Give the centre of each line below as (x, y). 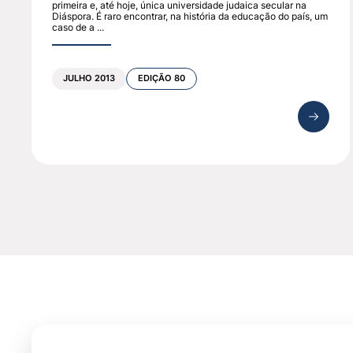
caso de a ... (78, 28)
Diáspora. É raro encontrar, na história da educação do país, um (190, 17)
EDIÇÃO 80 (162, 79)
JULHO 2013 (89, 79)
